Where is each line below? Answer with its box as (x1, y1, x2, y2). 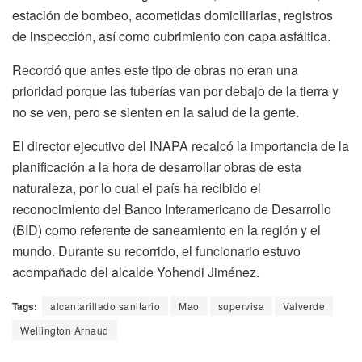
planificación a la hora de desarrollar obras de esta (12, 157, 301, 176)
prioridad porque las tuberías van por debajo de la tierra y (12, 81, 339, 100)
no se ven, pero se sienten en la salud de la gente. (12, 102, 299, 121)
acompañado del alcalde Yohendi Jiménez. (12, 262, 259, 281)
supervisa (217, 298, 264, 313)
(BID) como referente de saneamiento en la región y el (12, 220, 321, 239)
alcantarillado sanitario (50, 298, 160, 313)
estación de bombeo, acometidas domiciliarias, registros (12, 5, 333, 24)
